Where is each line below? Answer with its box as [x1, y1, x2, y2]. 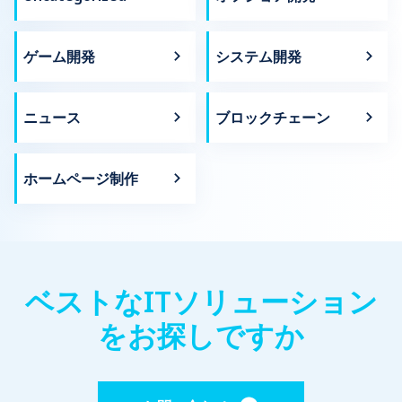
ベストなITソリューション [24, 281, 378, 320]
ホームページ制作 [23, 168, 138, 188]
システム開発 [215, 46, 301, 66]
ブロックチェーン [215, 107, 330, 127]
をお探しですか [98, 315, 304, 354]
